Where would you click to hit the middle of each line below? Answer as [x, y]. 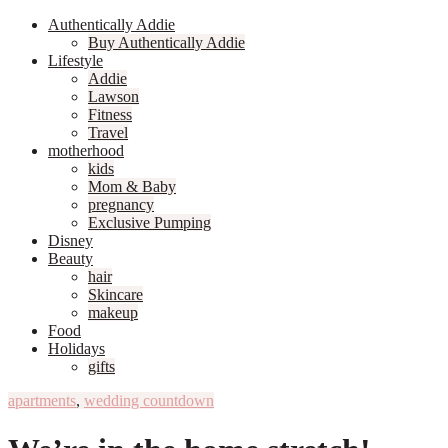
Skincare [115, 295]
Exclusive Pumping [149, 223]
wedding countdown [149, 401]
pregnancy [121, 205]
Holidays [76, 349]
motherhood [86, 151]
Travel [108, 133]
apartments [42, 401]
